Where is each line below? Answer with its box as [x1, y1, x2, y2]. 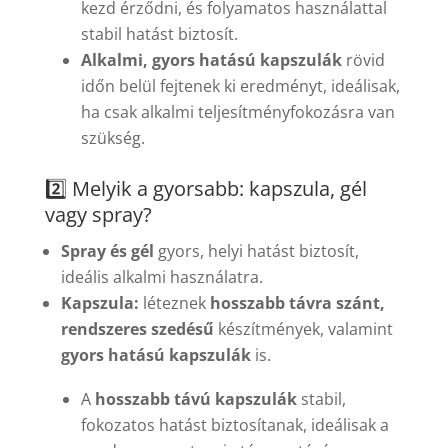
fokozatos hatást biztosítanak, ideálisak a [80, 414, 389, 437]
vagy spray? [44, 201, 152, 229]
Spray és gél [60, 240, 154, 263]
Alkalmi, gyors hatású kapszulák [80, 49, 342, 72]
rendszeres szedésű [60, 318, 214, 341]
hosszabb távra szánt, [209, 292, 385, 315]
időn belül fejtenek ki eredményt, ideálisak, [80, 75, 400, 98]
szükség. [80, 127, 145, 150]
